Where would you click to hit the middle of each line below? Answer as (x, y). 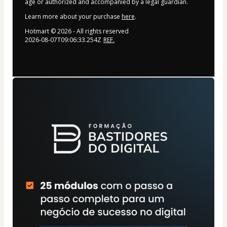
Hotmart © (41, 31)
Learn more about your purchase (73, 17)
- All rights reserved (100, 31)
